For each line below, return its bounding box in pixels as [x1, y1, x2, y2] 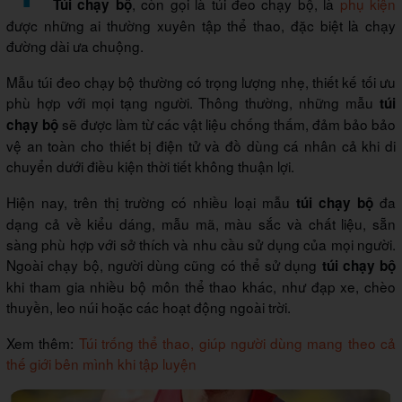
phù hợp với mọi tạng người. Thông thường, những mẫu [6, 92, 380, 113]
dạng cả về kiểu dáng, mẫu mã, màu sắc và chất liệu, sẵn [6, 214, 396, 234]
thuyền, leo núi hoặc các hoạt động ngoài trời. [6, 297, 291, 318]
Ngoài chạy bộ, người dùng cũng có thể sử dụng [6, 255, 322, 275]
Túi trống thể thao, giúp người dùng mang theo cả [78, 333, 397, 354]
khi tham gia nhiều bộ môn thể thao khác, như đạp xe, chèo [6, 276, 396, 297]
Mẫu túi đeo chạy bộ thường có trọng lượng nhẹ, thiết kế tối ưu [6, 72, 396, 92]
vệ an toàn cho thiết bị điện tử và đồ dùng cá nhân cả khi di [6, 135, 396, 156]
